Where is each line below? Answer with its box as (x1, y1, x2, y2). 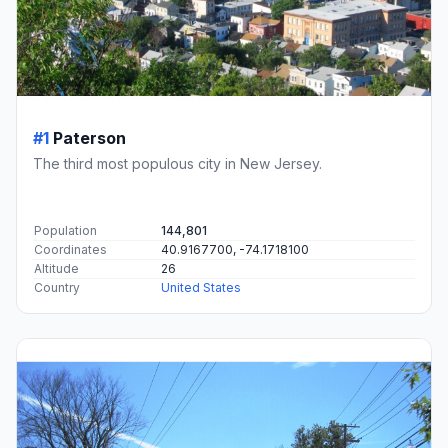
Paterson (53, 128, 126, 149)
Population (34, 223, 97, 239)
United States (161, 280, 241, 296)
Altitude (34, 261, 79, 277)
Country (34, 280, 80, 296)
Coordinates (34, 242, 107, 258)
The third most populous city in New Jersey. (33, 155, 322, 173)
